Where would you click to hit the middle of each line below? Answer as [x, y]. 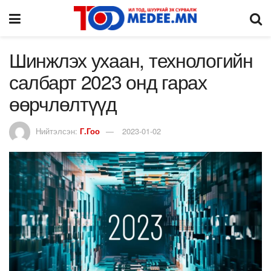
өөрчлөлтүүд [63, 103]
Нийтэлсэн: [58, 131]
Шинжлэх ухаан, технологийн [131, 59]
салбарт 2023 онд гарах [108, 81]
